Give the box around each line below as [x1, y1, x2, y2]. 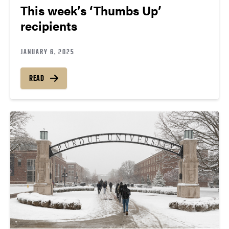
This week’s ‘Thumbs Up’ [20, 1, 162, 19]
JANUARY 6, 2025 [20, 47, 75, 56]
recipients [20, 16, 77, 34]
